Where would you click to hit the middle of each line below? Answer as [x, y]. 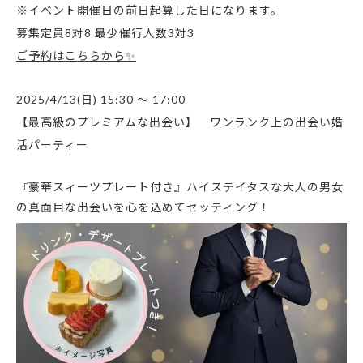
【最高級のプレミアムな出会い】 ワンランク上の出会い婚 [180, 122]
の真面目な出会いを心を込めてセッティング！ [143, 207]
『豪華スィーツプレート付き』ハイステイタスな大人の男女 [180, 186]
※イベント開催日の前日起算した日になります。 [149, 11]
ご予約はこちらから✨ [76, 56]
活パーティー [52, 144]
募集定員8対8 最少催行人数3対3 [105, 33]
